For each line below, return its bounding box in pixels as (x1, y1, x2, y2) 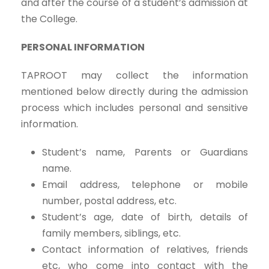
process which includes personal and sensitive (21, 101, 248, 115)
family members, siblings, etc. (42, 226, 181, 241)
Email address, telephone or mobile (42, 178, 248, 192)
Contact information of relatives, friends (42, 243, 248, 257)
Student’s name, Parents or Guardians (42, 145, 248, 160)
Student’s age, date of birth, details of (42, 210, 248, 225)
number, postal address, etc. (42, 194, 177, 208)
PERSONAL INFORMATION (21, 40, 145, 55)
